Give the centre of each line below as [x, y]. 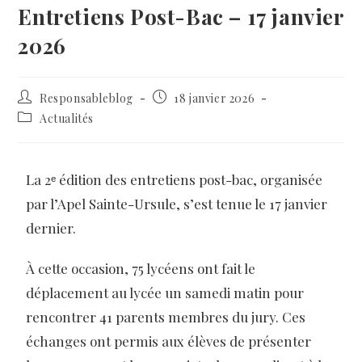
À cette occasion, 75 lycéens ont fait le [141, 269]
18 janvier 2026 [215, 99]
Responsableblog [87, 99]
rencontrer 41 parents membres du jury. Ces [166, 317]
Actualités [67, 119]
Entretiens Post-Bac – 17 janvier [181, 17]
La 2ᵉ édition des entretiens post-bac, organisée [175, 180]
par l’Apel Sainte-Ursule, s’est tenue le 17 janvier [177, 204]
